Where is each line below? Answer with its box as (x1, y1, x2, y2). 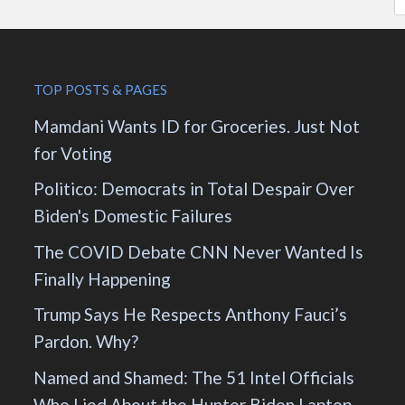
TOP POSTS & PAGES (33, 80, 168, 98)
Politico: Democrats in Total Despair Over (33, 178, 355, 200)
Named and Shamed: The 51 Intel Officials (33, 366, 355, 388)
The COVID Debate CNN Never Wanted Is (33, 240, 364, 262)
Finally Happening (33, 268, 172, 289)
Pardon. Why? (33, 331, 139, 353)
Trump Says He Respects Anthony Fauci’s (33, 304, 348, 325)
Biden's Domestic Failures (33, 205, 233, 227)
